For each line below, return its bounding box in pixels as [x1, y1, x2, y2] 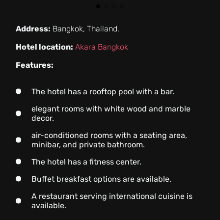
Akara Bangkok [75, 42, 128, 52]
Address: [16, 24, 51, 33]
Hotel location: [16, 42, 73, 52]
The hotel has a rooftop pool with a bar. [31, 86, 174, 96]
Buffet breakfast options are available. [31, 174, 171, 184]
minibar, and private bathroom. [31, 139, 145, 149]
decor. [31, 113, 54, 123]
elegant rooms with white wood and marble [31, 104, 191, 113]
